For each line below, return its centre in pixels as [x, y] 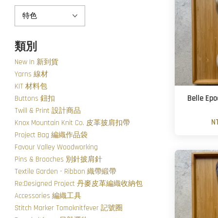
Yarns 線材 [31, 74]
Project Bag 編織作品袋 [51, 135]
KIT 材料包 [31, 86]
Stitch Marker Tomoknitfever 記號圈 [69, 208]
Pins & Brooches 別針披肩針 [58, 159]
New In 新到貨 [36, 62]
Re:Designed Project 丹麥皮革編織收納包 [79, 184]
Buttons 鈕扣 [35, 99]
